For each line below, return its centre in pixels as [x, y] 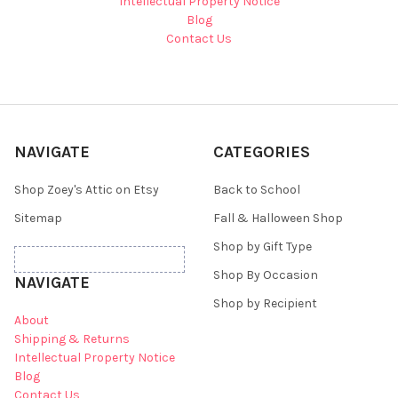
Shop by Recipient [265, 304]
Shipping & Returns [72, 339]
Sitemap [38, 219]
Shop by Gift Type [263, 247]
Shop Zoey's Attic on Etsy [87, 190]
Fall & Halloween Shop [278, 219]
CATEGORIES [262, 152]
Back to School [257, 190]
